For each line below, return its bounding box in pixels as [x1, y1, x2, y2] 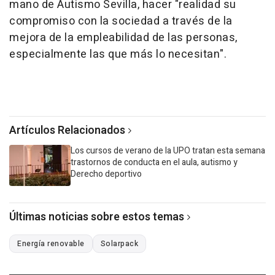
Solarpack [100, 238, 138, 249]
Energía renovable [17, 238, 85, 249]
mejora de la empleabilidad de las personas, [9, 29, 238, 46]
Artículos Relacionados [9, 122, 125, 139]
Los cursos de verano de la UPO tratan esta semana [71, 144, 265, 157]
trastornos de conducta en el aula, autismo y [71, 155, 238, 169]
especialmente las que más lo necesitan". [9, 45, 227, 63]
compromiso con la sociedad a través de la [9, 12, 233, 29]
